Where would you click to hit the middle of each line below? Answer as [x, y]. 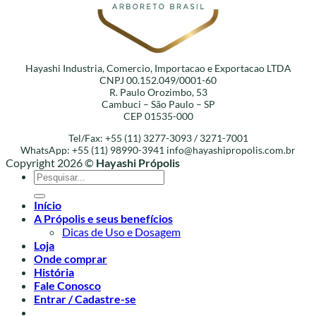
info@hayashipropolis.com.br [231, 150]
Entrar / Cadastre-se [85, 299]
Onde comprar [71, 259]
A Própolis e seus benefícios [103, 219]
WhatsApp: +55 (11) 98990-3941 [93, 150]
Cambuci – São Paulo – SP [158, 104]
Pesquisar [57, 176]
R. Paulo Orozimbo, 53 [158, 92]
